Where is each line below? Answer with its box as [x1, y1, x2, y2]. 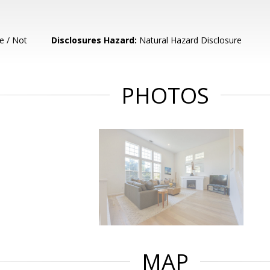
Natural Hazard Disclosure [137, 34, 242, 46]
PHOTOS [121, 81, 209, 110]
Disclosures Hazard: [51, 34, 137, 46]
